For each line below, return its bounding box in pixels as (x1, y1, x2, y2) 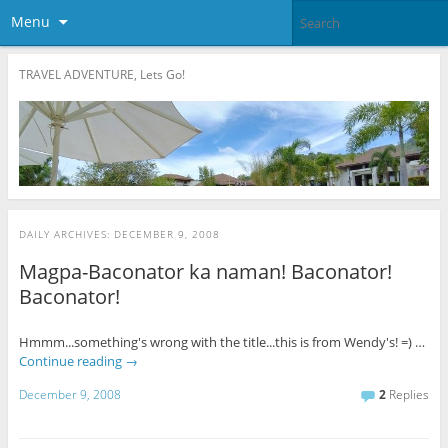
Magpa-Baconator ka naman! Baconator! (18, 257, 392, 285)
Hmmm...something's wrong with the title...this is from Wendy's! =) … (18, 332, 425, 351)
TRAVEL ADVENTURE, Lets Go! (18, 65, 185, 83)
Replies (386, 386, 430, 404)
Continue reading (18, 351, 125, 370)
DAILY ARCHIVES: (18, 226, 114, 241)
